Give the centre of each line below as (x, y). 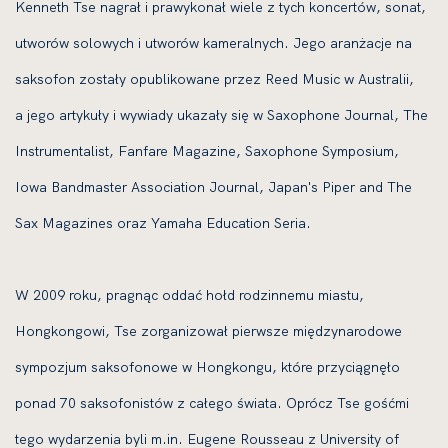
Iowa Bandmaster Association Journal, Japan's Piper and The (213, 187)
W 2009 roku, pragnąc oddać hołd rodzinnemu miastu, (189, 295)
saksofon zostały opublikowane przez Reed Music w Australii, (214, 79)
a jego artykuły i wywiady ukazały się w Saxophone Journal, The (221, 115)
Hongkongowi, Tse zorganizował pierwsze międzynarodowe (208, 331)
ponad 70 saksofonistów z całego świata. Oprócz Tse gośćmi (212, 403)
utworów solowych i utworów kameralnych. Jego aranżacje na (213, 43)
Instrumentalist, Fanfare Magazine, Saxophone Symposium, (207, 151)
